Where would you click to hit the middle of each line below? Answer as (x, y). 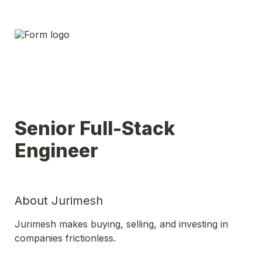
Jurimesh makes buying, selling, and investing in (121, 224)
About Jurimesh (59, 201)
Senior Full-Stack (95, 128)
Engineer (58, 151)
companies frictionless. (65, 238)
